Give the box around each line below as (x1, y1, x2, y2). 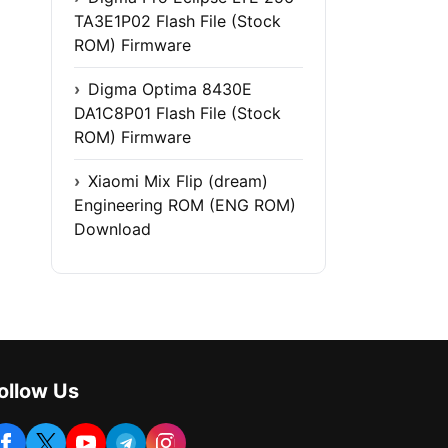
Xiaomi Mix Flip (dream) (88, 171, 268, 192)
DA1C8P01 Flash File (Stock (74, 103, 281, 124)
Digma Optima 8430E (88, 79, 252, 100)
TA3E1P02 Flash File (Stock (74, 11, 281, 32)
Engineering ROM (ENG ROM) (74, 195, 296, 216)
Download (74, 219, 151, 240)
